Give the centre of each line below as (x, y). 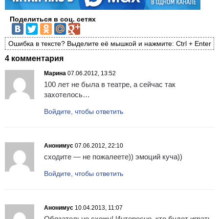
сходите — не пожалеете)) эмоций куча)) (113, 157)
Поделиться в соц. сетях (53, 19)
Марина (55, 74)
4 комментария (34, 59)
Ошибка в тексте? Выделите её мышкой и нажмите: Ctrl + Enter (109, 43)
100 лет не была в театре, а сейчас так (110, 85)
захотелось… (67, 95)
